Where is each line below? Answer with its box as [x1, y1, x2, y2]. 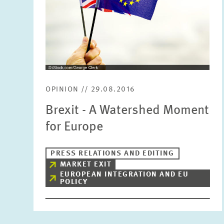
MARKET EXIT [59, 161, 112, 168]
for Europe [45, 120, 103, 133]
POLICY [59, 178, 88, 186]
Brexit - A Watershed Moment [45, 104, 209, 117]
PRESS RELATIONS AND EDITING [50, 150, 174, 157]
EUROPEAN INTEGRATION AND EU [59, 171, 189, 178]
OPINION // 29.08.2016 [45, 86, 135, 93]
